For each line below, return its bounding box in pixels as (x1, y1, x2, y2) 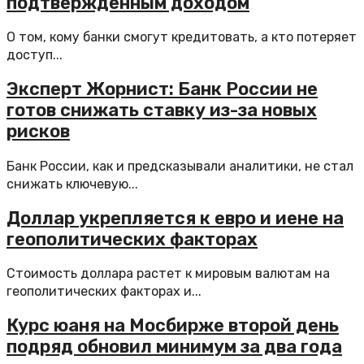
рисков (6, 120, 70, 143)
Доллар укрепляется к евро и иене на (6, 206, 344, 229)
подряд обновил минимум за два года (6, 336, 342, 358)
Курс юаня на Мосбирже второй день (6, 314, 339, 337)
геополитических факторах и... (6, 284, 201, 299)
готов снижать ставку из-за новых (6, 99, 317, 122)
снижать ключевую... (6, 175, 138, 192)
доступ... (6, 47, 63, 63)
